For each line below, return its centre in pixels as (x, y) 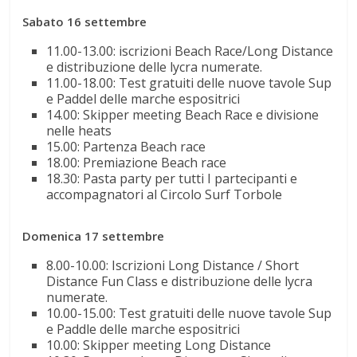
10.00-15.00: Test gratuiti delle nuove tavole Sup (189, 313)
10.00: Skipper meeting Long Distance (159, 345)
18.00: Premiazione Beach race (137, 162)
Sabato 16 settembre (85, 21)
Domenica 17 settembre (94, 235)
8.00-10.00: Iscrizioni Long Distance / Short (173, 265)
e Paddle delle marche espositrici (143, 329)
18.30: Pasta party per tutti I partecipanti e (172, 178)
